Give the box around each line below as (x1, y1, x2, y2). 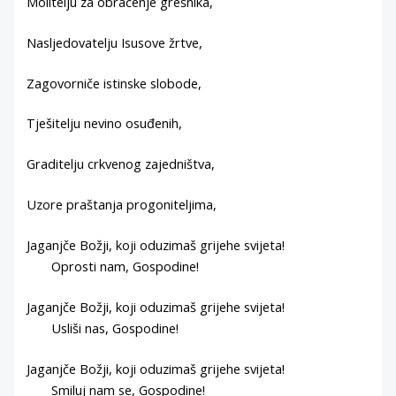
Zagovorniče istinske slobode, (27, 73, 202, 92)
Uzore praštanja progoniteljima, (27, 195, 217, 214)
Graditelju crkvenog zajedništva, (27, 155, 216, 173)
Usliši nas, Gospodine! (27, 318, 179, 337)
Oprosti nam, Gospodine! (27, 257, 200, 276)
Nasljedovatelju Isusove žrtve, (27, 33, 203, 51)
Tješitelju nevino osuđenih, (27, 114, 183, 133)
